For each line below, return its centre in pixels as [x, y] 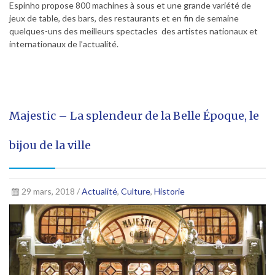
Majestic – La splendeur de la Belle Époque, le [134, 116]
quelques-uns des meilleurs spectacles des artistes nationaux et [134, 31]
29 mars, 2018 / [51, 192]
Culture [135, 192]
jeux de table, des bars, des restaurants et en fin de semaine [124, 18]
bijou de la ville [50, 145]
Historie [169, 192]
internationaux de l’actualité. [64, 44]
